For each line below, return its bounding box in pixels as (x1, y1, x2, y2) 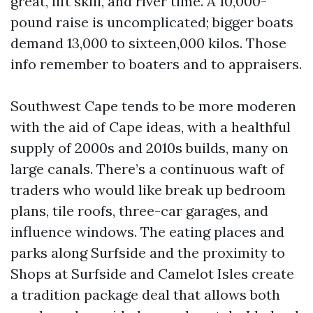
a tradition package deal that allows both (10, 286, 280, 303)
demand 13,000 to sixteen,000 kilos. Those (10, 34, 286, 52)
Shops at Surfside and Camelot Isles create (10, 265, 294, 282)
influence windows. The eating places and (10, 223, 284, 240)
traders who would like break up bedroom (10, 181, 286, 198)
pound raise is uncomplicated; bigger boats (10, 13, 293, 31)
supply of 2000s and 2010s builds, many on (10, 139, 289, 156)
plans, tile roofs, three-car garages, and (10, 202, 268, 219)
